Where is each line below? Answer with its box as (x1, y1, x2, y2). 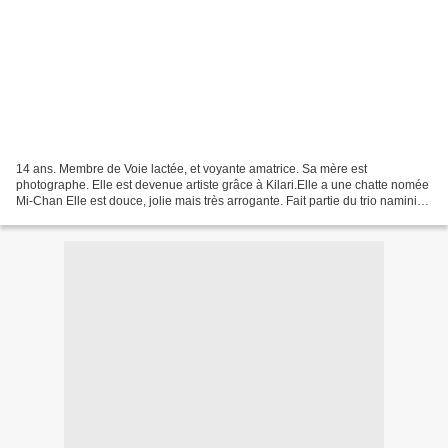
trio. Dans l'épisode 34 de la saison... (16, 209, 215, 224)
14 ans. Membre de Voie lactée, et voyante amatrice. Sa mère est (16, 161, 367, 176)
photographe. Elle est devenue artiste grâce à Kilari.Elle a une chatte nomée (16, 177, 429, 192)
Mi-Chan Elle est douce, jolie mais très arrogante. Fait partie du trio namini (16, 193, 417, 208)
